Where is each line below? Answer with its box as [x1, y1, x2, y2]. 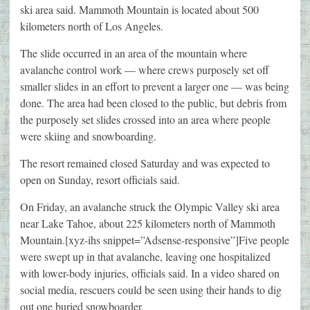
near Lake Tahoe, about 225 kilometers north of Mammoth [20, 216, 275, 231]
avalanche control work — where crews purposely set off [20, 62, 269, 77]
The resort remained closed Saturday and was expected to [20, 156, 270, 171]
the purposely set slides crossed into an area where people [20, 112, 271, 127]
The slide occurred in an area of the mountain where [20, 46, 247, 61]
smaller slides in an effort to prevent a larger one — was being [20, 79, 289, 94]
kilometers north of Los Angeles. [20, 19, 163, 34]
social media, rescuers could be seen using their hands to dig [20, 282, 282, 298]
